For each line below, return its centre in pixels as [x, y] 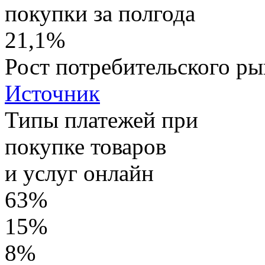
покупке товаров [85, 147]
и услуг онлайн [79, 173]
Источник [52, 93]
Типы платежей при [101, 120]
